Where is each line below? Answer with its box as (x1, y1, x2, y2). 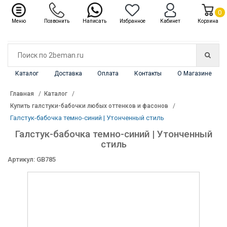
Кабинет (160, 18, 180, 24)
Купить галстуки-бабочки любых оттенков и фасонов (10, 102, 168, 109)
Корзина (197, 18, 218, 24)
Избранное (119, 18, 145, 24)
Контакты (134, 70, 162, 77)
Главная (10, 90, 34, 97)
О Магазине (177, 70, 212, 77)
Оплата (97, 70, 119, 77)
